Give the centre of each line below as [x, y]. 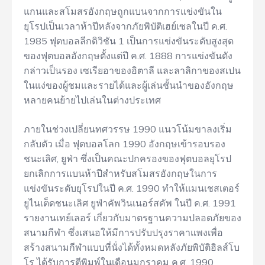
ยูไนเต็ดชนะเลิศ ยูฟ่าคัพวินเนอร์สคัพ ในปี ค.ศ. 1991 [130, 203]
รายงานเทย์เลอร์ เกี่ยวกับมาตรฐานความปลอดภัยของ [132, 218]
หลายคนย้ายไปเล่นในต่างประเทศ [92, 100]
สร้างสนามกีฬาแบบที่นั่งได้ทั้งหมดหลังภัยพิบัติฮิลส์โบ [132, 247]
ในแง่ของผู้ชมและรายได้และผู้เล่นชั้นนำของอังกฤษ [129, 85]
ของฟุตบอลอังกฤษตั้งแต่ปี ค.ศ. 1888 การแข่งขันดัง [128, 56]
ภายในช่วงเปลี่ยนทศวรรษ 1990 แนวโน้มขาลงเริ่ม [128, 129]
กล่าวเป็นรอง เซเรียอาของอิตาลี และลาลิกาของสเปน [132, 70]
